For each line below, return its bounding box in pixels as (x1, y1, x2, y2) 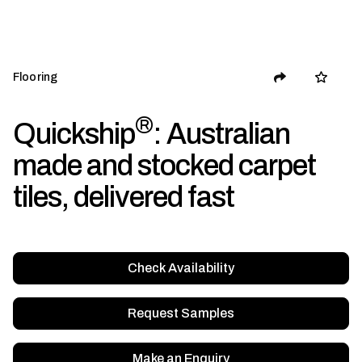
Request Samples (128, 306, 234, 321)
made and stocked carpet (13, 149, 316, 183)
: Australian (153, 118, 290, 151)
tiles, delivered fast (13, 181, 234, 214)
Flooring (13, 70, 58, 83)
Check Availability (128, 261, 234, 276)
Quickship (13, 118, 135, 151)
